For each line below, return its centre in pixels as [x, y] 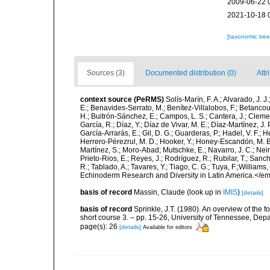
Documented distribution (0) [191, 73]
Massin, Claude [159, 192]
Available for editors [168, 227]
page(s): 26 [100, 226]
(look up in [204, 192]
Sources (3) [106, 73]
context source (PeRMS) [122, 99]
